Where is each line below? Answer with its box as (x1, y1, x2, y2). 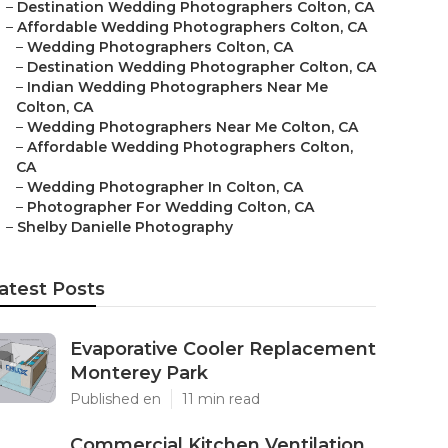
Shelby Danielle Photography (17, 218, 233, 236)
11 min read (182, 390, 260, 408)
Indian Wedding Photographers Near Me (27, 78, 328, 96)
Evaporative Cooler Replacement (70, 338, 376, 360)
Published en (70, 390, 161, 408)
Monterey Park (70, 362, 208, 384)
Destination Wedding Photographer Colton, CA (27, 58, 376, 76)
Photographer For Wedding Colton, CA (27, 198, 314, 216)
